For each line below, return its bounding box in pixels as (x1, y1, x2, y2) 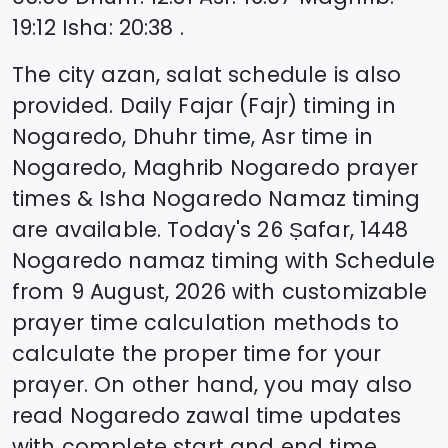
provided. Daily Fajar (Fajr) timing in (12, 90, 396, 120)
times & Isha (12, 183, 152, 213)
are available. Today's (12, 214, 258, 244)
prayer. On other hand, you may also (12, 369, 413, 399)
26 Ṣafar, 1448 (257, 214, 409, 244)
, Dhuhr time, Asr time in (122, 121, 373, 151)
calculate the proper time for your (12, 338, 382, 368)
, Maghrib (122, 152, 230, 182)
